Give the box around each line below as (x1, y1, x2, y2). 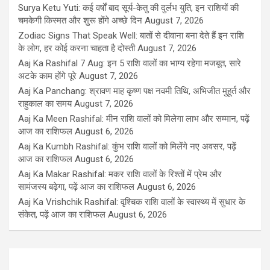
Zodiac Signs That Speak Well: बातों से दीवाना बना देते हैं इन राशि (18, 30, 244, 42)
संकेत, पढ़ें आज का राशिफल (18, 209, 105, 221)
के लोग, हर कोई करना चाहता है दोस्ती (18, 43, 135, 54)
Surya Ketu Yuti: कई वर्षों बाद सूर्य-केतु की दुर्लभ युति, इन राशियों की (18, 2, 239, 14)
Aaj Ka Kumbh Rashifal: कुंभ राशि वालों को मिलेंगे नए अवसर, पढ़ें (18, 141, 236, 152)
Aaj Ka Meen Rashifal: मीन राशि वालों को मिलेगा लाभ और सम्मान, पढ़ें (18, 113, 250, 125)
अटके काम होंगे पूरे (18, 71, 77, 82)
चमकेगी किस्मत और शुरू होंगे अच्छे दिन (18, 15, 142, 27)
